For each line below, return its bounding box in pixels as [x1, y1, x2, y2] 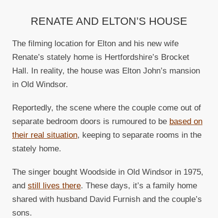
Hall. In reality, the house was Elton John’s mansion [12, 66, 200, 76]
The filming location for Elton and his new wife [12, 39, 179, 49]
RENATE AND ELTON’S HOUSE [31, 15, 187, 28]
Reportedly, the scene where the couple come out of [12, 103, 201, 113]
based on [169, 117, 202, 127]
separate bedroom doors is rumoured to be [12, 117, 169, 127]
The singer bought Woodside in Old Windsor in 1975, [12, 167, 203, 177]
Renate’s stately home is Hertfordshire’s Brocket [12, 53, 189, 62]
